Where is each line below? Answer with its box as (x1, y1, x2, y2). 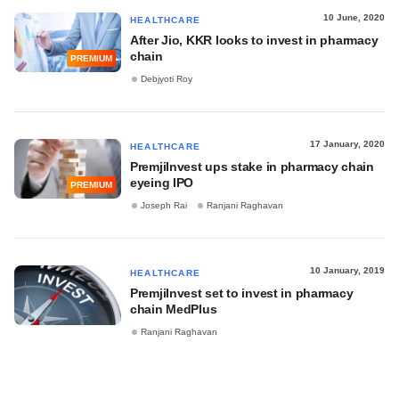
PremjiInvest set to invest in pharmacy (130, 286, 354, 300)
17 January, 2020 (310, 139, 385, 149)
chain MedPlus (130, 302, 217, 316)
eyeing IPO (130, 175, 194, 190)
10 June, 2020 (323, 12, 385, 22)
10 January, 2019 (310, 265, 385, 275)
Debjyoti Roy (141, 74, 192, 85)
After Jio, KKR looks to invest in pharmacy (130, 33, 379, 47)
